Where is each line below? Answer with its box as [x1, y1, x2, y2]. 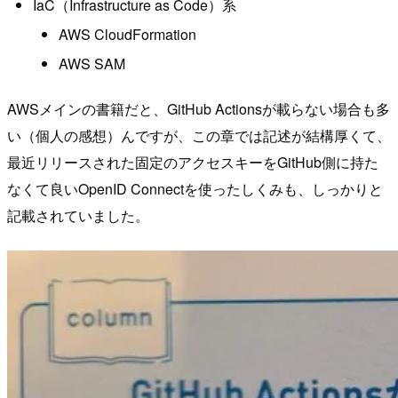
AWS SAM [58, 53, 125, 75]
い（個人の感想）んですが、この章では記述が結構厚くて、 [7, 124, 391, 146]
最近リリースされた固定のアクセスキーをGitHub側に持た [7, 151, 378, 172]
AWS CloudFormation [58, 23, 196, 44]
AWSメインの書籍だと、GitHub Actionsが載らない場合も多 [7, 98, 390, 119]
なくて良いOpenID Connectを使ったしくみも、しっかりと [7, 178, 383, 199]
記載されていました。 [7, 204, 149, 226]
